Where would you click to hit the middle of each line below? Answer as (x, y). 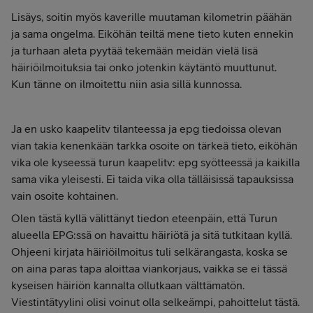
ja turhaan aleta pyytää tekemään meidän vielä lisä (134, 50)
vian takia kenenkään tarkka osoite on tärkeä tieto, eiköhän (154, 145)
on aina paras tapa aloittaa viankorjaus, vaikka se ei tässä (149, 268)
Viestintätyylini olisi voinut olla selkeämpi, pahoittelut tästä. (155, 302)
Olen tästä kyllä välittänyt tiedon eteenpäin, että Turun (144, 218)
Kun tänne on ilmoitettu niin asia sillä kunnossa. (126, 84)
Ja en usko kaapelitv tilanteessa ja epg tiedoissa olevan (146, 129)
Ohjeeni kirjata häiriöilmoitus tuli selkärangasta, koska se (150, 252)
